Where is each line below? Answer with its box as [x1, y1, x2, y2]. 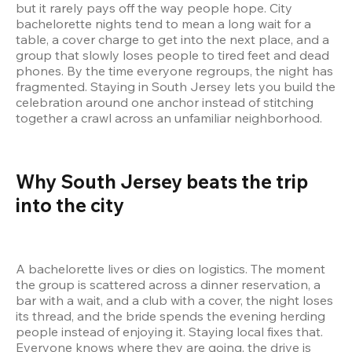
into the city [16, 192, 124, 217]
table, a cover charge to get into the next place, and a [16, 31, 329, 47]
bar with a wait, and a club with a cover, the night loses [16, 291, 333, 308]
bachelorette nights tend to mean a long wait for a [16, 16, 311, 31]
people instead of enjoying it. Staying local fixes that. [16, 323, 323, 339]
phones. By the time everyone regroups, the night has [16, 63, 333, 79]
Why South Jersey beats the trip [16, 169, 308, 193]
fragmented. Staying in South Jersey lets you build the [16, 79, 335, 94]
